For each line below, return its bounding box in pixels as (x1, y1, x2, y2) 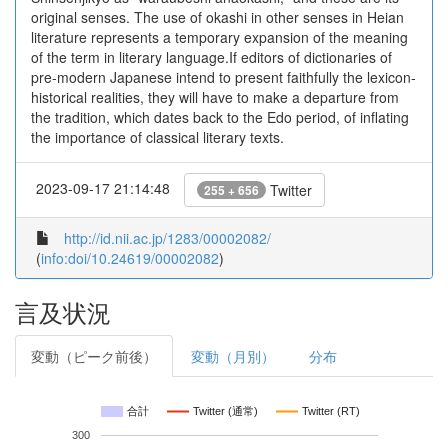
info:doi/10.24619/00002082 (41, 248, 219, 268)
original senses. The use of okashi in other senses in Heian (31, 7, 404, 27)
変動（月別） (191, 346, 275, 366)
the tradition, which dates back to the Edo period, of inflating (31, 107, 409, 127)
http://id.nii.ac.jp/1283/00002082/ (64, 228, 271, 248)
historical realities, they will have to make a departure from (31, 87, 399, 107)
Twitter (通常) (193, 405, 258, 418)
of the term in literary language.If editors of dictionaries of (31, 47, 392, 67)
